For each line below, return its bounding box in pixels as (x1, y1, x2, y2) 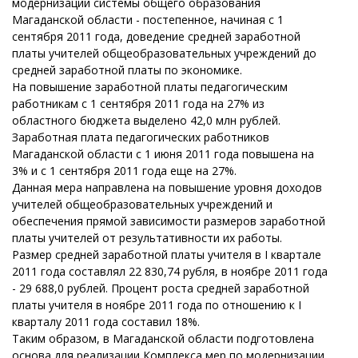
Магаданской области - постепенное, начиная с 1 (12, 12, 284, 27)
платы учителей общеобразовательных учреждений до (12, 46, 316, 61)
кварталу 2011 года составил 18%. (12, 314, 200, 329)
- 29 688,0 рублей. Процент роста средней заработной (12, 280, 309, 296)
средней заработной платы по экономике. (12, 62, 242, 78)
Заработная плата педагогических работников (12, 129, 269, 145)
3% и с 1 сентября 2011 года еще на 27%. (12, 163, 237, 178)
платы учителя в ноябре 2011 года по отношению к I (12, 297, 301, 312)
